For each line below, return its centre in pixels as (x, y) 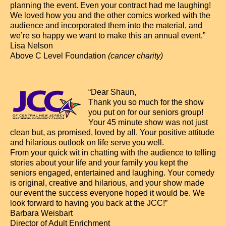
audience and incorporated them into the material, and (106, 25)
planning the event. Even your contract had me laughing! (110, 5)
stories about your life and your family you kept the (99, 163)
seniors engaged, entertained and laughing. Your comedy (112, 173)
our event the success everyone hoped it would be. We (107, 193)
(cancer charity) (135, 56)
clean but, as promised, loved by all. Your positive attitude (112, 132)
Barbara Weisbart (41, 213)
